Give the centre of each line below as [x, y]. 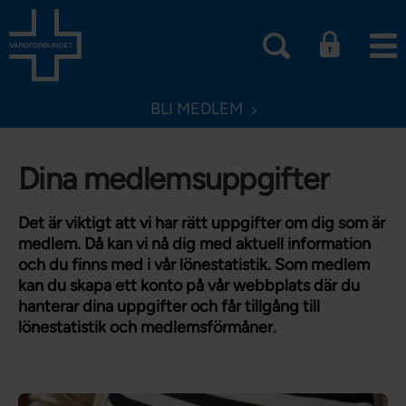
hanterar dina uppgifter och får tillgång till [169, 306]
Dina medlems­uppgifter [174, 179]
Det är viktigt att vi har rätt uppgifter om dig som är [202, 223]
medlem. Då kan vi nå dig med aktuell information [194, 244]
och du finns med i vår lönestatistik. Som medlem [194, 265]
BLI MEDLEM [196, 109]
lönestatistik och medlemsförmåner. [147, 327]
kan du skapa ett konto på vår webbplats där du [189, 285]
